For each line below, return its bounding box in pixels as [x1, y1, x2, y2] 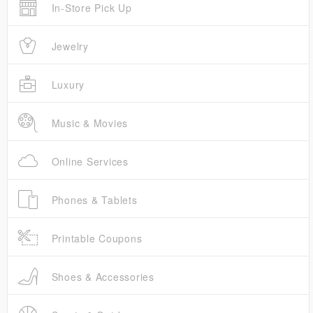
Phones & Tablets [48, 193, 138, 208]
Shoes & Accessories [48, 270, 154, 284]
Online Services [48, 154, 129, 169]
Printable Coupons [48, 231, 143, 246]
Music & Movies [48, 116, 128, 131]
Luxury [48, 78, 85, 92]
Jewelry [48, 39, 89, 54]
